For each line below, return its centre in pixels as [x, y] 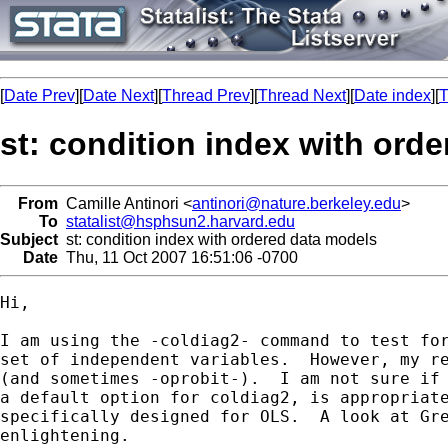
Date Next [118, 95]
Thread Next [302, 95]
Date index [392, 95]
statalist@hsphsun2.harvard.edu [180, 221]
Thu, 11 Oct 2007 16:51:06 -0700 [178, 257]
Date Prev [39, 95]
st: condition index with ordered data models [217, 239]
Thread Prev [206, 95]
